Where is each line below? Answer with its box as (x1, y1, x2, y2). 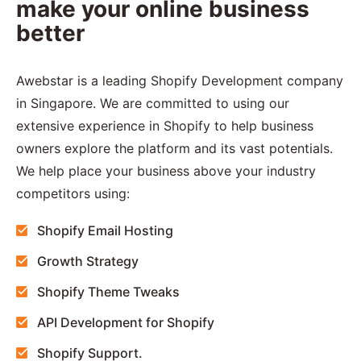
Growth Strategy (37, 252, 139, 269)
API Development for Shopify (37, 313, 214, 330)
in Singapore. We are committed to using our (16, 94, 289, 111)
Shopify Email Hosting (37, 222, 173, 239)
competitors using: (16, 185, 130, 201)
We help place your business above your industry (16, 162, 316, 179)
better (16, 19, 85, 47)
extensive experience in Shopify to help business (16, 117, 313, 134)
